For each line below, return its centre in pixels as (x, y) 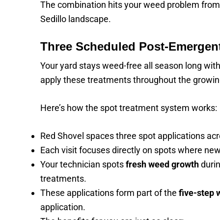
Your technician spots (83, 164)
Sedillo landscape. (76, 19)
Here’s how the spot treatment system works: (129, 108)
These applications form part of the (110, 193)
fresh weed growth (162, 164)
